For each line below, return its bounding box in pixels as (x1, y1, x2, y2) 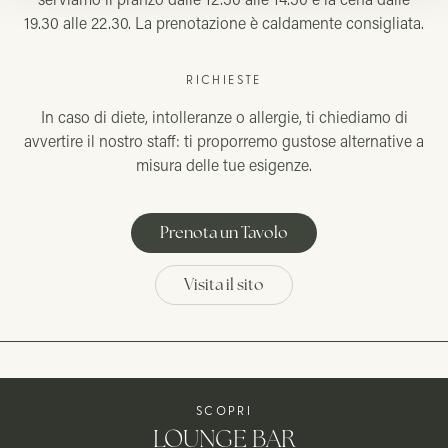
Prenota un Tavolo (160, 222, 288, 243)
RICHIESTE (186, 71, 262, 87)
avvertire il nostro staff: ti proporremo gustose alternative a (24, 130, 424, 151)
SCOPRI (195, 402, 253, 418)
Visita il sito (184, 274, 264, 295)
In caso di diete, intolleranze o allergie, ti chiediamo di (40, 106, 408, 127)
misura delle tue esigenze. (136, 154, 312, 175)
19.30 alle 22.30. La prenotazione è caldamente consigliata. (24, 12, 424, 33)
